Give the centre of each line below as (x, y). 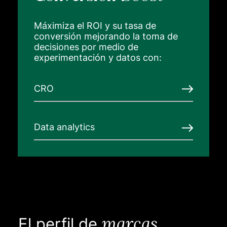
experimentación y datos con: (98, 57)
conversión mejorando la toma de (106, 36)
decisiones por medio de (86, 47)
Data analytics (64, 127)
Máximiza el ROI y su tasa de (95, 25)
